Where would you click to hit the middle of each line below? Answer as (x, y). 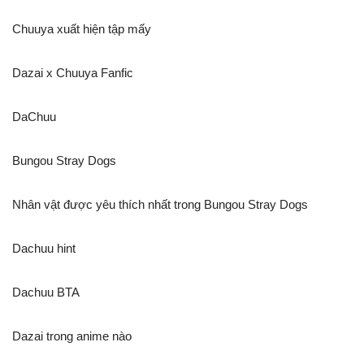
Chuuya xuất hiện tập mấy (82, 28)
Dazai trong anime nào (72, 336)
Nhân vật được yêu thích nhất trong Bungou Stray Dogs (160, 204)
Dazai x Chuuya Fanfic (73, 72)
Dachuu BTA (46, 292)
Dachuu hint (44, 248)
